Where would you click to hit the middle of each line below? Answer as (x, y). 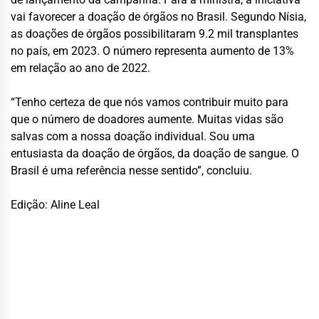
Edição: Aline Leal (55, 204)
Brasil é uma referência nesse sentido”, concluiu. (131, 170)
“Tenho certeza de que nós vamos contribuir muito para (150, 102)
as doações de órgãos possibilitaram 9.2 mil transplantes (155, 33)
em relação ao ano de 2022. (80, 68)
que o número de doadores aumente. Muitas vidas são (147, 119)
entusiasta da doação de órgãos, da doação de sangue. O (155, 153)
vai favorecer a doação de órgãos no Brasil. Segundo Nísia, (158, 16)
